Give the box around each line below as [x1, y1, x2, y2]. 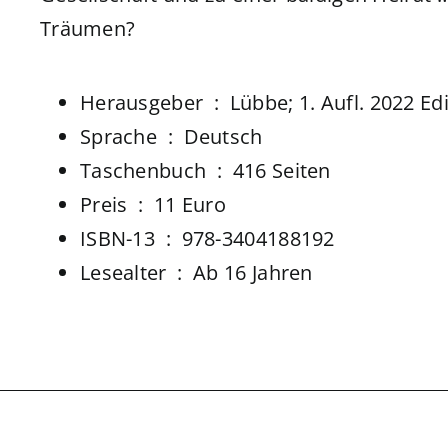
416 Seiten [232, 157, 331, 185]
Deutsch [183, 123, 263, 151]
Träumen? [39, 15, 136, 43]
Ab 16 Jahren [193, 259, 313, 287]
